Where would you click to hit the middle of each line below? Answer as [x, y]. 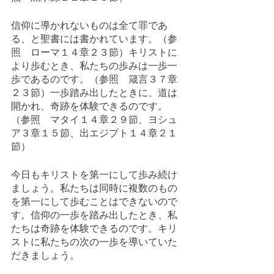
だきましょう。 [45, 255]
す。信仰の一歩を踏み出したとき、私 [94, 215]
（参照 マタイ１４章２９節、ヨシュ [94, 120]
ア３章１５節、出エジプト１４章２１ [94, 133]
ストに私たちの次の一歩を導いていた [94, 242]
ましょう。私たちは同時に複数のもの [94, 188]
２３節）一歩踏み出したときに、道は [94, 93]
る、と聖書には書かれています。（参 [94, 39]
